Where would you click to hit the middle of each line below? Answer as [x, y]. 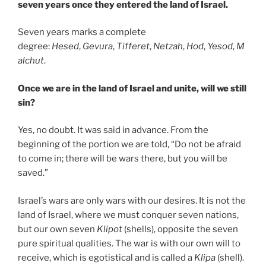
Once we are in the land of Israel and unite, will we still [132, 88]
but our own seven [57, 229]
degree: [35, 47]
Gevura [98, 47]
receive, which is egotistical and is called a [106, 257]
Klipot [110, 229]
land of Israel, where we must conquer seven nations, [128, 215]
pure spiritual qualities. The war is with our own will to [129, 243]
